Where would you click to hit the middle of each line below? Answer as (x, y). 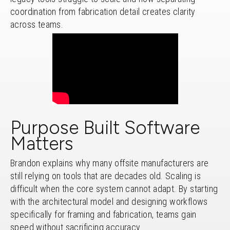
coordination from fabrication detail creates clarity (103, 12)
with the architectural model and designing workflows (109, 201)
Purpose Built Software (105, 127)
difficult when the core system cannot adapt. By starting (114, 188)
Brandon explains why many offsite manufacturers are (110, 163)
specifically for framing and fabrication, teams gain (103, 214)
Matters (42, 143)
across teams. (37, 24)
